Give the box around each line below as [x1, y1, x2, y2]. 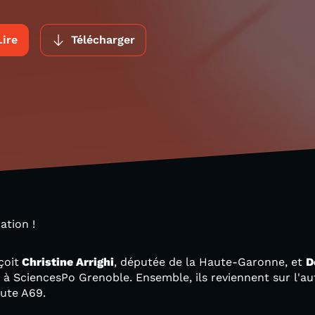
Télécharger [71, 33, 135, 46]
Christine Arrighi [19, 255, 114, 269]
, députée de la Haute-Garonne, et [114, 255, 306, 269]
